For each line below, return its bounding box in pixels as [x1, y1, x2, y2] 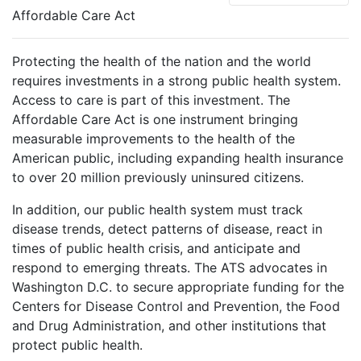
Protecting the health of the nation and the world [12, 52, 311, 69]
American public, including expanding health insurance [12, 149, 343, 166]
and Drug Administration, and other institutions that [12, 317, 326, 334]
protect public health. [12, 336, 143, 353]
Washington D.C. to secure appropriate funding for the [12, 278, 344, 295]
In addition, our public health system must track [12, 201, 303, 218]
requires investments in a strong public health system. [12, 72, 341, 89]
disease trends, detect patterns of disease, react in [12, 220, 322, 237]
